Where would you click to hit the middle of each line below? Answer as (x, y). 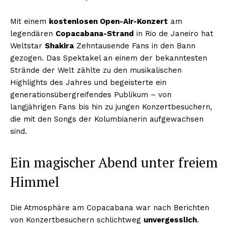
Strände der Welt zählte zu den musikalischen (96, 70)
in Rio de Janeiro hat (174, 33)
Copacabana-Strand (95, 33)
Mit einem (30, 21)
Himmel (35, 181)
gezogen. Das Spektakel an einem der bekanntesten (109, 58)
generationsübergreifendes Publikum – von (91, 94)
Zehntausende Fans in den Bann (135, 46)
